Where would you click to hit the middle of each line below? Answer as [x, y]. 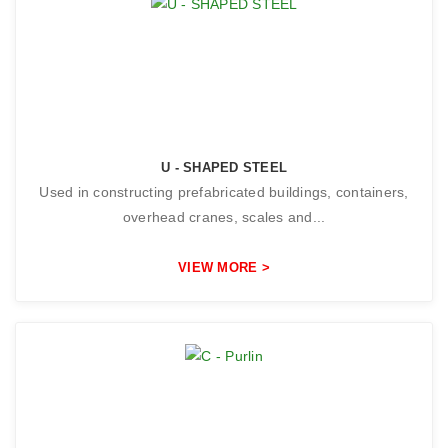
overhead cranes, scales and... [224, 217]
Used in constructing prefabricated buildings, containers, [224, 192]
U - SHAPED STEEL [224, 168]
